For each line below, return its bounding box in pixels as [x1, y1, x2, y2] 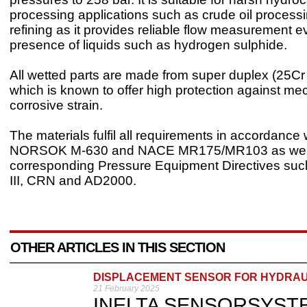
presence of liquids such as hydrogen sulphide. [10, 37, 287, 52]
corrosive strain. [10, 97, 103, 112]
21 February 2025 [93, 283, 160, 293]
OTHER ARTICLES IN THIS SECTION [10, 239, 225, 255]
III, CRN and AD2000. [10, 173, 136, 188]
